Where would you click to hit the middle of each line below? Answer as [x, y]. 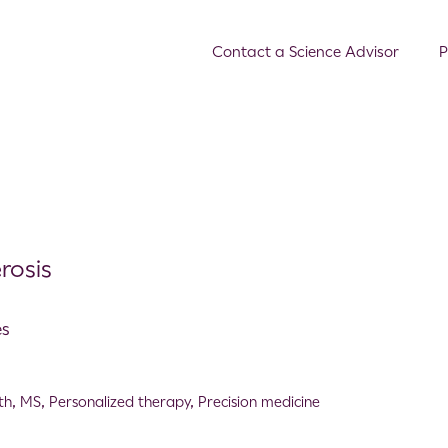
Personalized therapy [120, 401]
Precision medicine [259, 401]
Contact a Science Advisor [305, 52]
